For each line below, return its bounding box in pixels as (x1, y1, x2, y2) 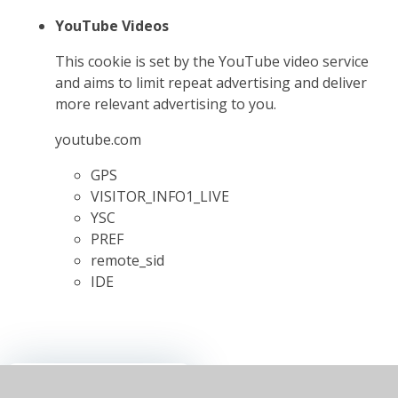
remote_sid (91, 250, 165, 270)
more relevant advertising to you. (55, 93, 277, 114)
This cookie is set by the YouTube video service (55, 51, 370, 71)
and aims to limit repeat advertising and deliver (55, 72, 368, 92)
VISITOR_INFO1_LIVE (91, 186, 230, 206)
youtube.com (55, 129, 142, 149)
